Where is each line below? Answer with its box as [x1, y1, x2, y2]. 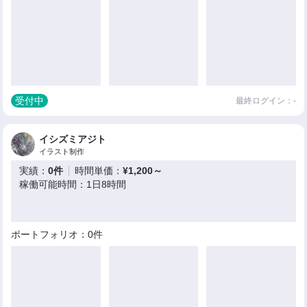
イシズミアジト [39, 134, 107, 145]
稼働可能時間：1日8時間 [19, 179, 127, 191]
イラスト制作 [39, 147, 85, 156]
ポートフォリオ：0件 [11, 229, 103, 241]
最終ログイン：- [235, 96, 296, 106]
